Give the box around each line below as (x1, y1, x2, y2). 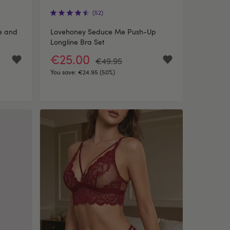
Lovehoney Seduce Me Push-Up (50, 27, 156, 36)
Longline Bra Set (50, 37, 104, 47)
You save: (50, 68, 78, 76)
